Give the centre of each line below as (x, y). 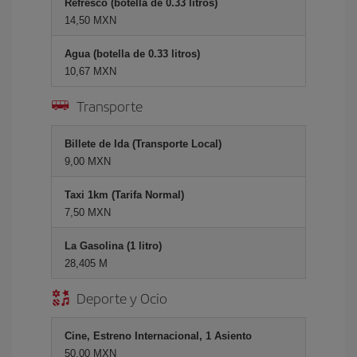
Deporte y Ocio (122, 297)
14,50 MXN (90, 20)
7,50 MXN (88, 212)
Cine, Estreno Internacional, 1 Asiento (158, 335)
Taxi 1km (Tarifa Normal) (124, 194)
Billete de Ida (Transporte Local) (143, 143)
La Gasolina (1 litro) (113, 245)
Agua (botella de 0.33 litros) (132, 53)
